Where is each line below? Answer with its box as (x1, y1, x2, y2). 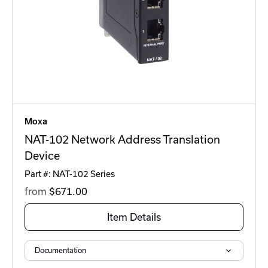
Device (25, 150, 60, 163)
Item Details (107, 212, 161, 223)
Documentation (35, 246, 86, 255)
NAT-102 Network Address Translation (25, 133, 220, 147)
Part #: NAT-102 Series (25, 169, 115, 179)
